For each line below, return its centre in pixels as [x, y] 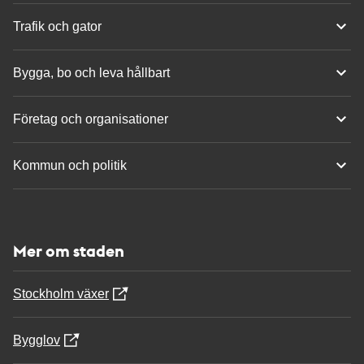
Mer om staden [69, 250]
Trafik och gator [57, 26]
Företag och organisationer [91, 119]
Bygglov [37, 340]
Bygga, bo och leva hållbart [91, 72]
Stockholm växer [61, 293]
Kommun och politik [70, 165]
